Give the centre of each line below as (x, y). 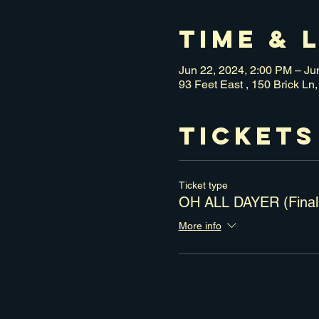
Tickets (247, 135)
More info (200, 226)
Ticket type (203, 185)
